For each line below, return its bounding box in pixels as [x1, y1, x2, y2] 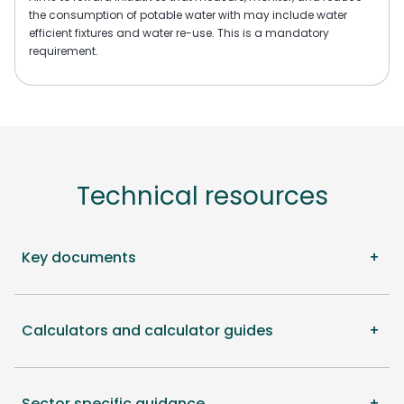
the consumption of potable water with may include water [29, 7, 347, 23]
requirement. [29, 43, 98, 60]
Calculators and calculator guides [22, 319, 273, 341]
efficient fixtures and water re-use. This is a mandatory [29, 25, 329, 41]
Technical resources [76, 179, 328, 215]
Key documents [22, 246, 136, 268]
